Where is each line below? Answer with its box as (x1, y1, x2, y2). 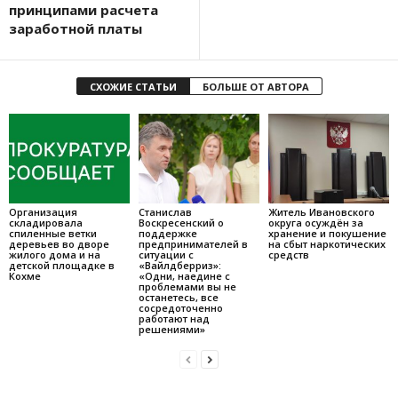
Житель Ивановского (267, 205, 375, 219)
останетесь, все (138, 291, 219, 305)
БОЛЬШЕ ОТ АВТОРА (202, 79, 309, 93)
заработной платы (9, 19, 142, 37)
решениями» (138, 322, 205, 337)
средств (267, 248, 309, 262)
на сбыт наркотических (267, 237, 386, 251)
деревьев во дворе (9, 237, 109, 251)
